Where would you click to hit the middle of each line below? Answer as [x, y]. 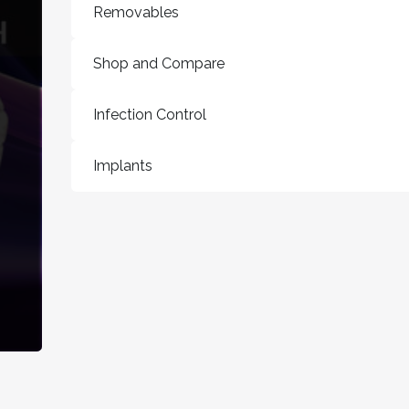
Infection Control [150, 115]
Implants [123, 166]
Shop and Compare [159, 63]
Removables [136, 12]
